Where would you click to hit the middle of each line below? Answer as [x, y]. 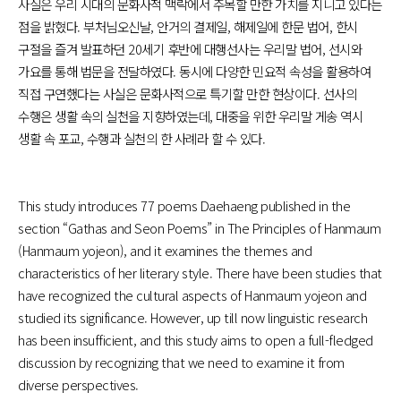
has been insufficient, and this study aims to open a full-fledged [196, 339]
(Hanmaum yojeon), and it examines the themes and [165, 250]
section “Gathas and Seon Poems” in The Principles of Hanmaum [199, 227]
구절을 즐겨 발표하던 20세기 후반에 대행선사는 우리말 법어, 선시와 [190, 48]
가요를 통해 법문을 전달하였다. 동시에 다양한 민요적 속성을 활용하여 [194, 71]
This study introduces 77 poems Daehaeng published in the [184, 205]
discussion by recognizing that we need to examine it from [181, 362]
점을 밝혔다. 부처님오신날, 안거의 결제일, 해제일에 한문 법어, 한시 [188, 26]
